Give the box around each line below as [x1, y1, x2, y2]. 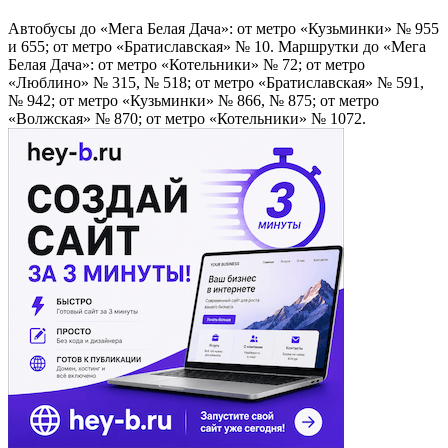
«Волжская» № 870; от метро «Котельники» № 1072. [8, 110, 366, 127]
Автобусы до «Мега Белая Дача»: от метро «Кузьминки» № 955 [8, 20, 439, 37]
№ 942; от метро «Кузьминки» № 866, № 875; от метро [8, 92, 379, 109]
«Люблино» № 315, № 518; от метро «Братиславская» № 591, [8, 74, 424, 91]
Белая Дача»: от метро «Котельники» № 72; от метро [8, 56, 365, 73]
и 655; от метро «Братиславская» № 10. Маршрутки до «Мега [8, 38, 426, 55]
